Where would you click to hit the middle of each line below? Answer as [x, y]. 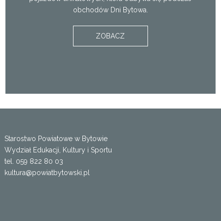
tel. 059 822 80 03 [34, 161]
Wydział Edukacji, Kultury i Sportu [58, 150]
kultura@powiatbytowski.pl [47, 173]
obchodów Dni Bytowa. [110, 10]
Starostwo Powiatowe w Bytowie [56, 139]
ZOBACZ [110, 36]
